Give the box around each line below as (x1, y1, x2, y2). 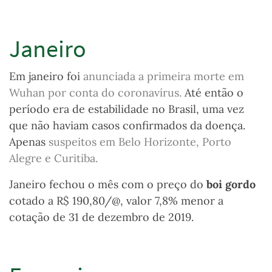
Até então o (182, 86, 243, 100)
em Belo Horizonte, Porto (100, 135, 231, 149)
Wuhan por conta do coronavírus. (9, 86, 182, 100)
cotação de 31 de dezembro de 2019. (9, 210, 197, 225)
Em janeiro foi (9, 69, 83, 84)
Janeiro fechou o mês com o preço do (9, 177, 206, 192)
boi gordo (206, 177, 256, 192)
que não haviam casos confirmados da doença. (9, 118, 245, 133)
